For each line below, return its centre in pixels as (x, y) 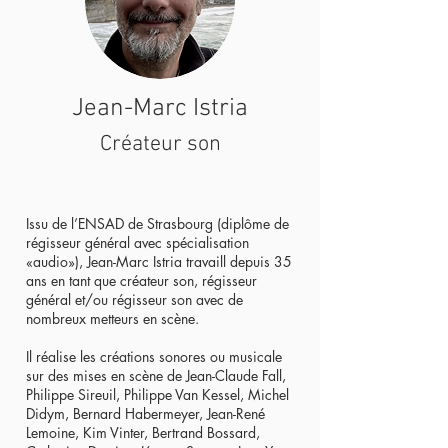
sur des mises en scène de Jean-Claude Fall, (156, 375)
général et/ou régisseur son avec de (134, 299)
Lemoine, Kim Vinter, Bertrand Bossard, (143, 432)
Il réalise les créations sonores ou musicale (154, 356)
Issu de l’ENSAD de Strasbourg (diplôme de (157, 223)
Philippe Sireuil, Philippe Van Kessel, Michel (157, 394)
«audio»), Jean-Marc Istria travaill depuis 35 (159, 261)
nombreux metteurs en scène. (112, 318)
